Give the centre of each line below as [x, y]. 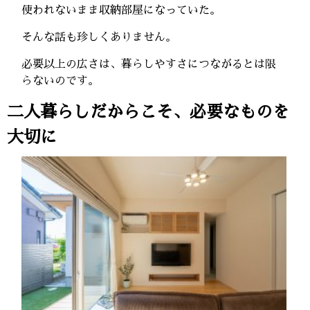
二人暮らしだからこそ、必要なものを [148, 112]
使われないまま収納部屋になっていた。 [121, 10]
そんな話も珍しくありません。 [99, 37]
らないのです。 [61, 81]
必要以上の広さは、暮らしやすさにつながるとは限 [149, 64]
